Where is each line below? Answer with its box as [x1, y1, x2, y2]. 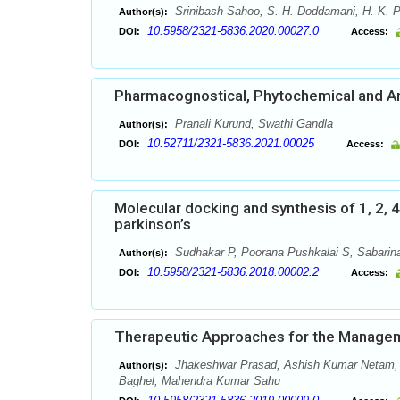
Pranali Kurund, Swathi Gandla [171, 117, 333, 130]
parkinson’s [114, 215, 191, 233]
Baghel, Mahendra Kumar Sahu [119, 374, 280, 387]
